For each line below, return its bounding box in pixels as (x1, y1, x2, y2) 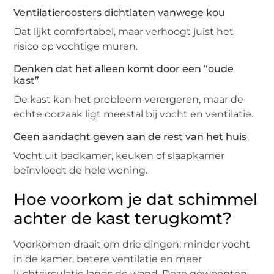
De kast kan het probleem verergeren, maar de (13, 94, 244, 106)
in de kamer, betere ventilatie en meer (13, 253, 202, 265)
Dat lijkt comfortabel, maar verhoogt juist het (13, 26, 234, 38)
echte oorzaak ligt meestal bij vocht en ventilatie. (13, 108, 254, 120)
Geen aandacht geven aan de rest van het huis (13, 131, 247, 143)
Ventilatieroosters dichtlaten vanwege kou (13, 7, 226, 19)
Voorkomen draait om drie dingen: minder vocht (13, 239, 251, 251)
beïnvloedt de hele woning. (13, 165, 148, 177)
